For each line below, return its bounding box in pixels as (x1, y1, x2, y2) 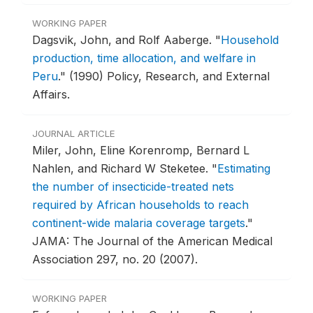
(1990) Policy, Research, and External (69, 69, 270, 84)
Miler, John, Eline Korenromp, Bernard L (32, 143, 249, 158)
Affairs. (32, 87, 70, 102)
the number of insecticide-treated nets (32, 180, 234, 194)
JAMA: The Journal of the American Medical (32, 234, 272, 249)
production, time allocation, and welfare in (32, 51, 256, 66)
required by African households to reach (32, 198, 249, 212)
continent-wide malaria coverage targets (32, 216, 245, 231)
